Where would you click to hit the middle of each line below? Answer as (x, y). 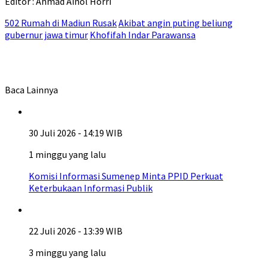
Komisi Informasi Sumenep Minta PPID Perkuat (126, 176)
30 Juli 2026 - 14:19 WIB (76, 133)
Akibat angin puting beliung (176, 23)
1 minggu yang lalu (67, 154)
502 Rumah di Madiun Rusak (61, 23)
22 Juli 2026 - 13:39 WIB (76, 231)
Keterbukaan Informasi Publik (91, 188)
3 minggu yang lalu (67, 252)
